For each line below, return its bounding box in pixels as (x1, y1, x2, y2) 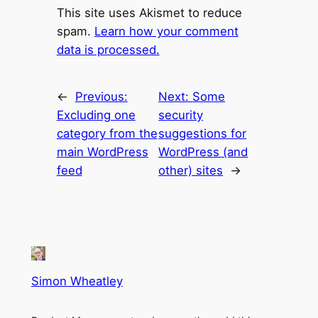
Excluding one (56, 107, 136, 122)
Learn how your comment (94, 24, 238, 39)
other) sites (158, 163, 224, 177)
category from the (56, 126, 158, 141)
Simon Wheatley (31, 274, 123, 289)
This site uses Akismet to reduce (56, 6, 242, 21)
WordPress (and (158, 144, 248, 159)
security (158, 107, 204, 122)
